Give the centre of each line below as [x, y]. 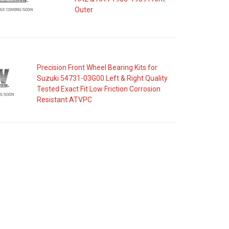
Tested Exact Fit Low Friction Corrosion [99, 89]
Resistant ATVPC [65, 100]
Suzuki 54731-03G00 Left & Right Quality [102, 78]
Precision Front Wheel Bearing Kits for [97, 67]
